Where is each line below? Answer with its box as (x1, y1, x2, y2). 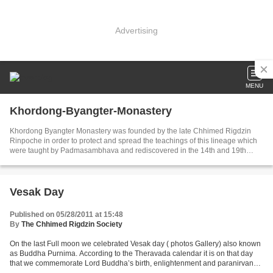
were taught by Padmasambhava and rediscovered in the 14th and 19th (10, 146, 246, 155)
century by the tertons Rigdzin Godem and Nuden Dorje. (10, 156, 195, 165)
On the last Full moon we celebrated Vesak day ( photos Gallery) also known (10, 239, 261, 248)
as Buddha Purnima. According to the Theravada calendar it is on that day (10, 249, 253, 258)
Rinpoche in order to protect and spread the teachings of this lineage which (10, 136, 257, 145)
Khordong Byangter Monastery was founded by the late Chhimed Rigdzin (10, 127, 251, 135)
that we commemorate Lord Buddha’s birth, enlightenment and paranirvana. (10, 259, 260, 268)
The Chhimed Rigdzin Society (21, 220, 122, 229)
